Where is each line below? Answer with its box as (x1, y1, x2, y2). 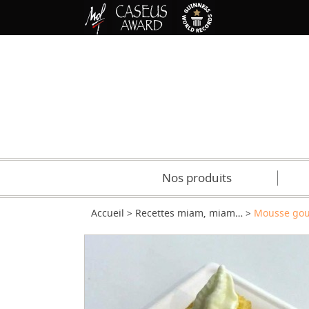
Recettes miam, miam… (135, 206, 243, 221)
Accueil (91, 206, 124, 221)
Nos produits (161, 170, 232, 187)
